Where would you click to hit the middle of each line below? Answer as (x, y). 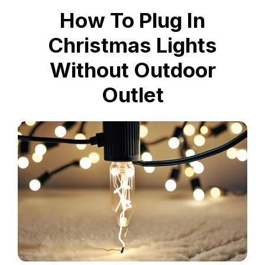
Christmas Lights (132, 45)
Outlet (132, 95)
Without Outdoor (132, 70)
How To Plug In (132, 20)
